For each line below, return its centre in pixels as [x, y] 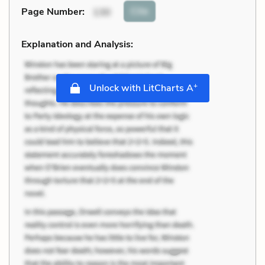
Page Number [52, 12]
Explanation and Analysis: [77, 44]
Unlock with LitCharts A [140, 88]
